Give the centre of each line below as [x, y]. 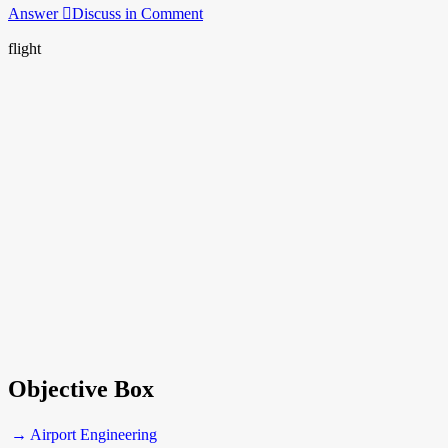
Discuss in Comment [137, 13]
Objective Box [81, 388]
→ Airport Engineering [84, 434]
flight [24, 48]
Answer [35, 13]
